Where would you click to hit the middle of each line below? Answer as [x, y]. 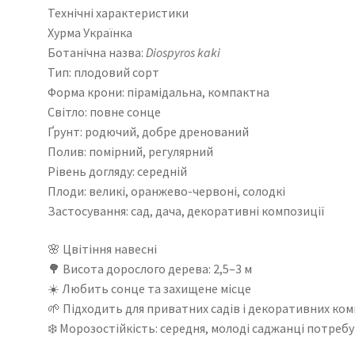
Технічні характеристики [118, 13]
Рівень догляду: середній [117, 172]
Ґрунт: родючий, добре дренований [148, 132]
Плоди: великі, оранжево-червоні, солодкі [166, 191]
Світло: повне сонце [104, 112]
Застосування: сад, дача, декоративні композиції [186, 211]
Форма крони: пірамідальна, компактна [158, 92]
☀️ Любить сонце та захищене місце [149, 288]
